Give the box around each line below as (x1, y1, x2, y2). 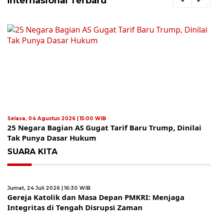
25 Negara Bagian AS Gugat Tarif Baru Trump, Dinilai (7, 123, 201, 133)
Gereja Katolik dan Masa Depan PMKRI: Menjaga (7, 192, 184, 202)
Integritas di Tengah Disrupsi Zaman (7, 202, 143, 213)
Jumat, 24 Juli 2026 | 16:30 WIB (7, 185, 91, 192)
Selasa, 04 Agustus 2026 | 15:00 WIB (7, 115, 106, 122)
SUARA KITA (7, 147, 57, 157)
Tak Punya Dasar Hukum (7, 133, 96, 143)
